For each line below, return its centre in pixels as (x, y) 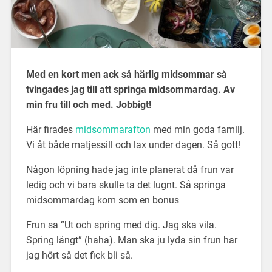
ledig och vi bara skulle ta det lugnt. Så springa (126, 185)
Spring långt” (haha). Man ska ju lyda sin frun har (131, 240)
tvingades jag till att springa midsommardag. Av (130, 89)
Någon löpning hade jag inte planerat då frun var (130, 169)
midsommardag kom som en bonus (102, 200)
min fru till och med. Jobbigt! (88, 104)
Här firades (50, 129)
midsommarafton (113, 129)
